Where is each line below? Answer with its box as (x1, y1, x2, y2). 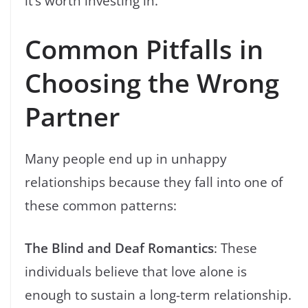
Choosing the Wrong (25, 64, 279, 100)
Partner (25, 98, 120, 134)
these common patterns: (25, 195, 177, 214)
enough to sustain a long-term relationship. (25, 285, 291, 305)
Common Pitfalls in (25, 30, 263, 67)
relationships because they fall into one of (25, 172, 283, 191)
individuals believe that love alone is (25, 262, 247, 281)
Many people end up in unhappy (25, 148, 227, 168)
